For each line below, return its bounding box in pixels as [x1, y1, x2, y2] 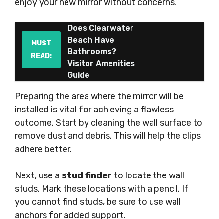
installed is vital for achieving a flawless [15, 104, 174, 115]
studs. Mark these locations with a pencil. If [15, 183, 189, 194]
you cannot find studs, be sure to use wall [15, 197, 181, 207]
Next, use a [15, 170, 62, 181]
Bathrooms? [67, 47, 116, 56]
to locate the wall [112, 170, 184, 181]
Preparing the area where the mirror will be [15, 91, 184, 102]
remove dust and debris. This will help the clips [15, 131, 201, 141]
